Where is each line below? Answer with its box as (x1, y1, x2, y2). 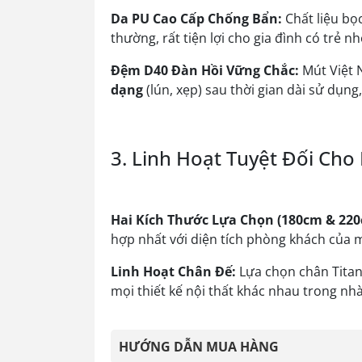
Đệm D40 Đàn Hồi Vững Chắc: (111, 61, 299, 79)
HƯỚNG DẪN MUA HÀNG (119, 338, 279, 356)
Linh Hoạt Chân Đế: (111, 263, 236, 280)
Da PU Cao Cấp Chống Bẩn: (111, 10, 282, 27)
